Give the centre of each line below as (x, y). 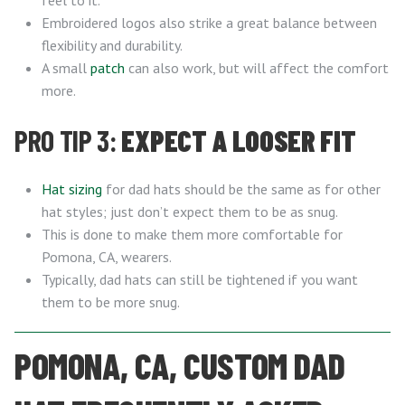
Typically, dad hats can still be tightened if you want (200, 279)
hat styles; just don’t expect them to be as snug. (190, 212)
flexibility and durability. (112, 45)
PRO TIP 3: (68, 140)
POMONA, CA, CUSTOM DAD (180, 365)
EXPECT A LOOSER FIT (239, 140)
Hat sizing (72, 189)
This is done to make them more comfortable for (192, 234)
